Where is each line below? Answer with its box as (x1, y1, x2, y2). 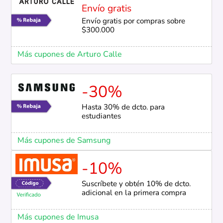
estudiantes (81, 113, 121, 120)
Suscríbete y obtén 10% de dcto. (81, 180, 191, 188)
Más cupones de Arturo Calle (17, 50, 122, 59)
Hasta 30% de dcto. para (81, 104, 165, 111)
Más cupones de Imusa (17, 214, 99, 222)
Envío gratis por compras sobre (81, 17, 185, 25)
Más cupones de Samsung (17, 137, 111, 145)
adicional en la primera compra (81, 189, 186, 197)
